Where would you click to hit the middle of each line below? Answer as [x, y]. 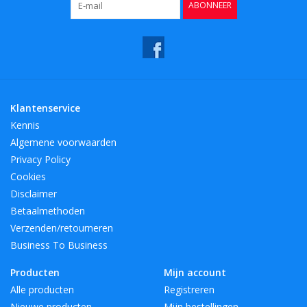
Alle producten [42, 289]
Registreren [189, 289]
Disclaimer [34, 193]
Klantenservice [45, 108]
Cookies [28, 176]
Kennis [25, 125]
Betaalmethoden [48, 210]
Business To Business [59, 245]
